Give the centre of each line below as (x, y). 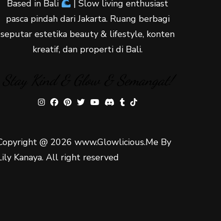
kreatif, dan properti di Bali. (88, 50)
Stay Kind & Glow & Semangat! (88, 80)
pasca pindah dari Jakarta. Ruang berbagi (88, 19)
